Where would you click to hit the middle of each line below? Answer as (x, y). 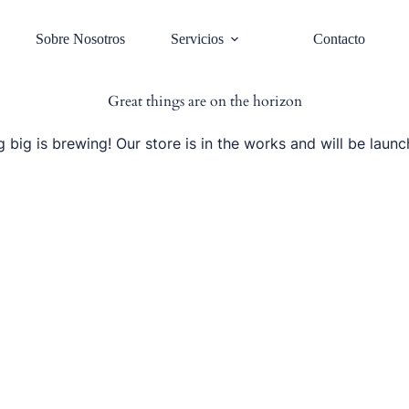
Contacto (340, 38)
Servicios (198, 38)
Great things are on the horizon (204, 101)
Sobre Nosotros (81, 38)
